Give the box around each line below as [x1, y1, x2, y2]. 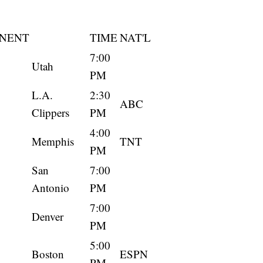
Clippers [32, 105, 69, 120]
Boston [32, 247, 64, 262]
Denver [32, 209, 63, 224]
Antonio [32, 180, 69, 195]
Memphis [32, 134, 74, 149]
